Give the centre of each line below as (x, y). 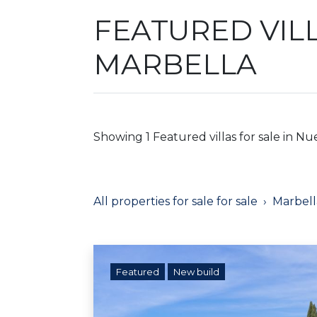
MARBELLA (175, 64)
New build (196, 271)
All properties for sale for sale (175, 201)
